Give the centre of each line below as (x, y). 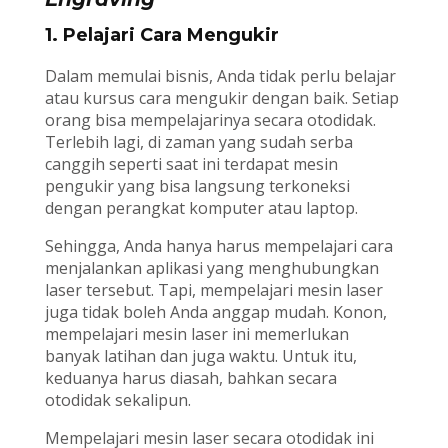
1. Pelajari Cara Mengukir (161, 35)
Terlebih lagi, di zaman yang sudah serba (198, 142)
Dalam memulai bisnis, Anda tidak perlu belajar (220, 76)
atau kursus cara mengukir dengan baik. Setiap (221, 98)
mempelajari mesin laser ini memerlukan (196, 334)
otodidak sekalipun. (117, 400)
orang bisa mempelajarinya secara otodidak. (210, 120)
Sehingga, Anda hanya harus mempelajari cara (218, 246)
